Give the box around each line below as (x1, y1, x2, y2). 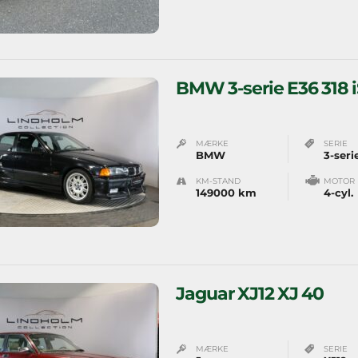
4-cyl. (323, 185, 353, 199)
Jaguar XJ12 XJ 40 (176, 282, 324, 304)
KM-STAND (196, 175, 241, 186)
